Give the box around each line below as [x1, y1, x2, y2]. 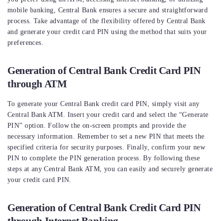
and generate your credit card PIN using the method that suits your [7, 28, 207, 36]
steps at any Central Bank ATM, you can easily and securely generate [7, 165, 213, 173]
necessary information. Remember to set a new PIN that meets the [7, 133, 205, 141]
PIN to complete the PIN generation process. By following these [7, 154, 200, 162]
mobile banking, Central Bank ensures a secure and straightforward [7, 6, 208, 14]
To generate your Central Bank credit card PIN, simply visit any [7, 100, 200, 108]
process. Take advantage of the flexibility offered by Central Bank [7, 17, 206, 25]
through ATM [7, 78, 67, 90]
